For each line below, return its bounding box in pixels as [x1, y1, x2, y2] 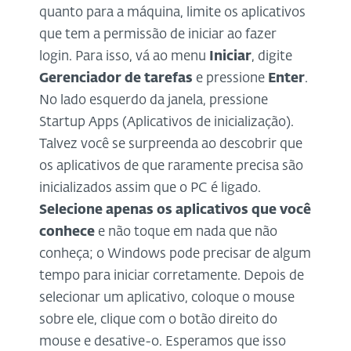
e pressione [193, 71, 268, 85]
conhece [39, 225, 95, 239]
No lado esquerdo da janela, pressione [39, 93, 268, 107]
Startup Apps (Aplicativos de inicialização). [39, 115, 294, 129]
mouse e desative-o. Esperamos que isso [39, 335, 286, 349]
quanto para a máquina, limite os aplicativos [39, 5, 306, 20]
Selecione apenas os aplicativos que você [39, 203, 311, 217]
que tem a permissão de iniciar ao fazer [39, 27, 277, 42]
